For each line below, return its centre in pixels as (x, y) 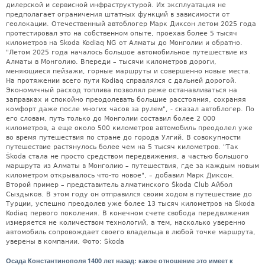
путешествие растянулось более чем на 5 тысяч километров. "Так (122, 147)
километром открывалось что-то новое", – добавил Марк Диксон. (120, 175)
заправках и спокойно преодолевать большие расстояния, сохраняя (126, 99)
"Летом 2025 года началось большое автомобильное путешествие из (127, 52)
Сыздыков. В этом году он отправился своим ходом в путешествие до (129, 194)
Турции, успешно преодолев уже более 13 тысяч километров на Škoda (130, 203)
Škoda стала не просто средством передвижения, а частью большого (127, 156)
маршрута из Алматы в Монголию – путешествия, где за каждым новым (132, 166)
